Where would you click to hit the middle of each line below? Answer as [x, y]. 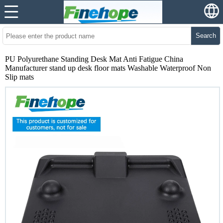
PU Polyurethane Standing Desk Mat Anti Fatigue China [94, 59]
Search [206, 36]
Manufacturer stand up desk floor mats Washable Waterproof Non [108, 68]
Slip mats [19, 77]
